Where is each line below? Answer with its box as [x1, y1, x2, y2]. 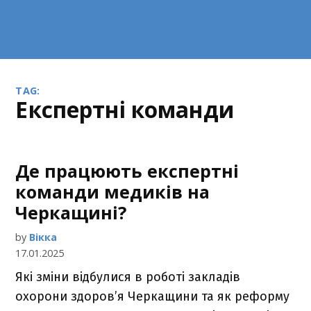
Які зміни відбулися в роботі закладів [15, 269, 241, 285]
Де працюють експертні [15, 159, 239, 183]
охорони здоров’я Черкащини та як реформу [15, 289, 290, 304]
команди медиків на [15, 180, 210, 203]
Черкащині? [15, 201, 127, 224]
